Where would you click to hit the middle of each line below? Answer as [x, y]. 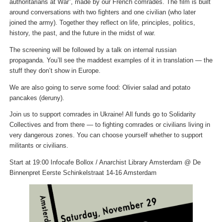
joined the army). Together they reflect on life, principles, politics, [102, 23]
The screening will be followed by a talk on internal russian [93, 50]
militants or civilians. [39, 146]
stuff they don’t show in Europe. [55, 71]
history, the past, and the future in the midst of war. [82, 33]
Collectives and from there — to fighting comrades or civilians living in [110, 125]
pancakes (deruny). [37, 98]
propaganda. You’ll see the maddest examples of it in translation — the [111, 61]
